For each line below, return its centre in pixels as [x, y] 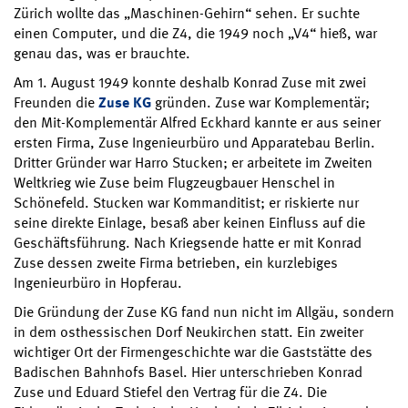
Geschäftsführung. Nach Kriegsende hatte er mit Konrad [188, 242]
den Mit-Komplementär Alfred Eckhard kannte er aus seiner [197, 122]
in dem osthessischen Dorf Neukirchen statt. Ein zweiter [189, 331]
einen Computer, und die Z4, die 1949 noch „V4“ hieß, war [195, 33]
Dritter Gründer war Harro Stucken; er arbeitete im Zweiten [193, 162]
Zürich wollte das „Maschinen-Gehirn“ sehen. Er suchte [187, 13]
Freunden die [56, 102]
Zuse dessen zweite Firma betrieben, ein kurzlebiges [176, 262]
